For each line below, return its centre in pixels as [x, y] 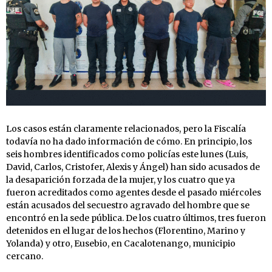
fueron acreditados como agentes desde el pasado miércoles [134, 192]
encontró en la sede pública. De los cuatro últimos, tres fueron [136, 218]
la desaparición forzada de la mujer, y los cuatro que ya [121, 179]
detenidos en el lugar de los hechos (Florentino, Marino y [126, 230]
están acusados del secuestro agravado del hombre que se [128, 205]
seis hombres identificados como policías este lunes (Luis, [127, 154]
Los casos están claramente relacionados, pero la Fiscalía [126, 128]
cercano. [25, 256]
